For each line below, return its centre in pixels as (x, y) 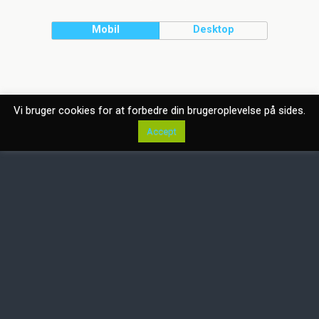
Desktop (213, 30)
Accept (161, 131)
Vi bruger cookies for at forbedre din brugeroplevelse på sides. (159, 110)
